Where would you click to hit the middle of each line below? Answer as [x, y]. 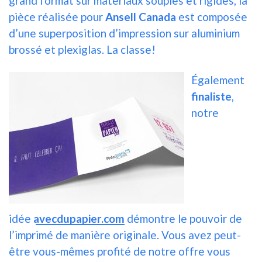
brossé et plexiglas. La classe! [82, 50]
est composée [212, 17]
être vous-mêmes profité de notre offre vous [120, 251]
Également [218, 80]
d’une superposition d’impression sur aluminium [124, 33]
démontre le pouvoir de [185, 219]
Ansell [121, 17]
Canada [157, 17]
